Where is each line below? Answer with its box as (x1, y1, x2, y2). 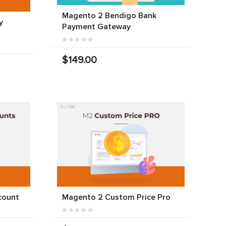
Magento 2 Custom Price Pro (62, 192, 171, 203)
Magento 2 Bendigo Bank (62, 10, 156, 21)
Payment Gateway (62, 21, 131, 32)
